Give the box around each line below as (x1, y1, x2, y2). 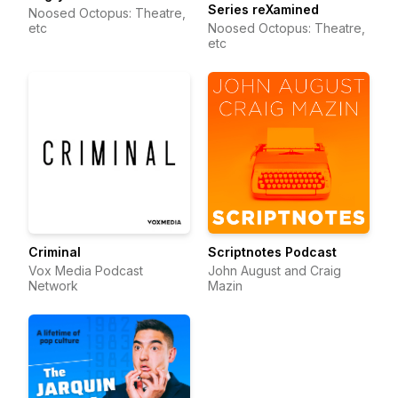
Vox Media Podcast (28, 263, 143, 278)
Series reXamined (208, 2, 319, 17)
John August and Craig (208, 263, 341, 278)
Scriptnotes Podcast (208, 244, 337, 259)
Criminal (28, 244, 81, 259)
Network (28, 278, 78, 293)
